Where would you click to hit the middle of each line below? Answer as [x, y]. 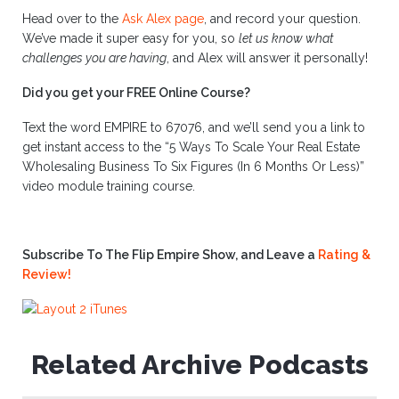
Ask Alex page [163, 19]
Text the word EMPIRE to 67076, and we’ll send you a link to [194, 127]
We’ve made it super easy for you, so [130, 39]
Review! [47, 275]
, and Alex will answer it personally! [267, 58]
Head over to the [72, 19]
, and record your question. [282, 19]
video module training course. [109, 186]
